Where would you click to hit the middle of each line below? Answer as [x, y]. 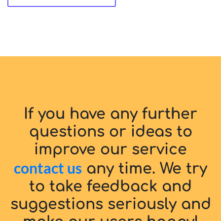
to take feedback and [110, 186]
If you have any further [110, 114]
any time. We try [145, 169]
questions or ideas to [110, 132]
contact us [48, 167]
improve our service [110, 149]
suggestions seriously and [110, 204]
